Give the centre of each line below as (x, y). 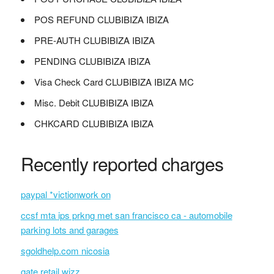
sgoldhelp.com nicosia (65, 250)
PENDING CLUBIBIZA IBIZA (92, 61)
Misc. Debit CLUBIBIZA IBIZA (94, 102)
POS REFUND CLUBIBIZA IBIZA (101, 19)
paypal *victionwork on (65, 194)
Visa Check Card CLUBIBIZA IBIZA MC (114, 82)
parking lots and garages (69, 230)
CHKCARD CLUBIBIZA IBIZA (94, 123)
